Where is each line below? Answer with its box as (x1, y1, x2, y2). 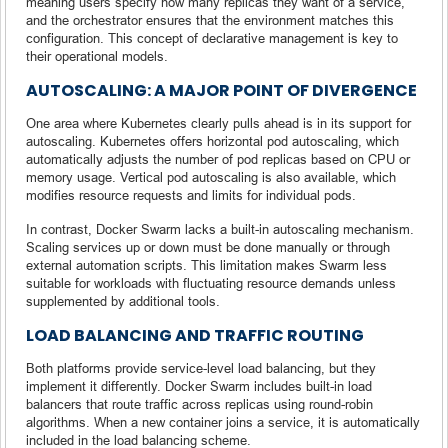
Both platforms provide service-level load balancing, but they (26, 359, 376, 376)
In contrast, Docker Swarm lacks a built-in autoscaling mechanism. (26, 220, 414, 237)
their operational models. (26, 47, 168, 64)
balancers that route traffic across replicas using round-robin (26, 395, 373, 412)
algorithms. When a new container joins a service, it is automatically (26, 413, 420, 430)
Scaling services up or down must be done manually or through (26, 238, 390, 255)
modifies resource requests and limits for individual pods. (26, 186, 356, 203)
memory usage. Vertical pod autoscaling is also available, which (26, 168, 396, 185)
